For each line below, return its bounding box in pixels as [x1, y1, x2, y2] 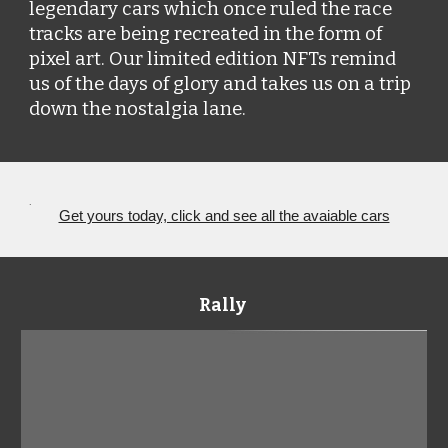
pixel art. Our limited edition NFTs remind [29, 48, 397, 70]
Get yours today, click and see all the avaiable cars [58, 208, 390, 224]
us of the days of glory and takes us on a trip [29, 73, 412, 95]
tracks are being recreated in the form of [29, 23, 383, 45]
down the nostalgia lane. [29, 98, 251, 120]
